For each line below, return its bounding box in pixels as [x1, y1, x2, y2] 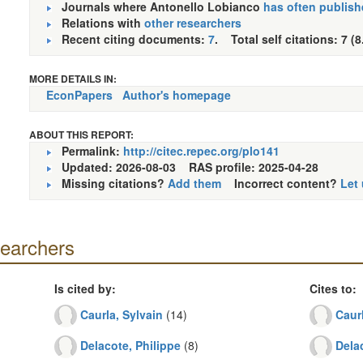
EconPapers [45, 87, 113, 103]
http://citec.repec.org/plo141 [122, 143, 280, 159]
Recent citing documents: [51, 31, 208, 47]
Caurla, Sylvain [79, 305, 163, 322]
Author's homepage [122, 87, 231, 103]
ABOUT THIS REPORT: [28, 127, 134, 142]
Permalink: [51, 143, 123, 159]
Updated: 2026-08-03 [61, 159, 189, 175]
